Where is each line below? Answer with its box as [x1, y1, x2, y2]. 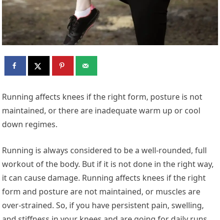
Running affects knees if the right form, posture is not [2, 91, 203, 102]
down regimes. [2, 118, 58, 130]
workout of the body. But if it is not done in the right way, [2, 158, 214, 169]
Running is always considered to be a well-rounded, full [2, 144, 207, 156]
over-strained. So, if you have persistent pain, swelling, [2, 199, 204, 211]
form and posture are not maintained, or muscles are [2, 186, 201, 197]
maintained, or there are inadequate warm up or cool [2, 105, 201, 116]
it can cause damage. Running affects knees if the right [2, 172, 206, 183]
